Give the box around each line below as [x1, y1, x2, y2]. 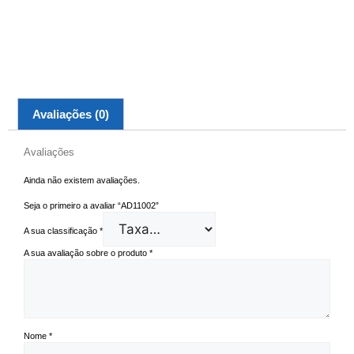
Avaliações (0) [32, 107, 109, 121]
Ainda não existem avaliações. [24, 175, 140, 185]
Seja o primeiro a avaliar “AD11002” [24, 201, 159, 211]
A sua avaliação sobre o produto [24, 248, 149, 258]
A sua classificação [24, 226, 100, 236]
